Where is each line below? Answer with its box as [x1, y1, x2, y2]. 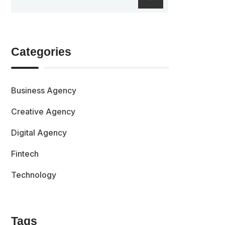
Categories [11, 45, 72, 59]
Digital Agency [11, 128, 67, 138]
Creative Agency [11, 106, 76, 117]
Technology [11, 170, 57, 180]
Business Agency [11, 85, 77, 96]
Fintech [11, 149, 39, 159]
